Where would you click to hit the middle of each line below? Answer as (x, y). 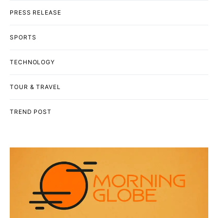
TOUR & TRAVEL (35, 87)
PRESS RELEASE (36, 13)
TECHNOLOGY (32, 62)
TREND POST (31, 112)
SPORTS (23, 37)
